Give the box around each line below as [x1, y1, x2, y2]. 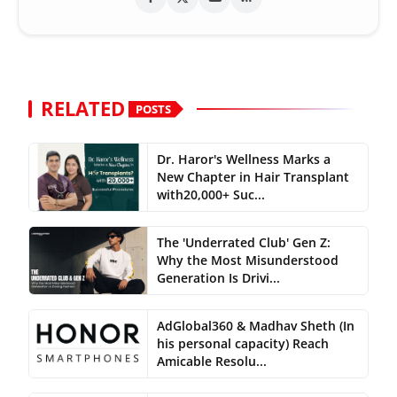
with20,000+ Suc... [156, 186, 265, 204]
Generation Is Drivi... [156, 269, 280, 287]
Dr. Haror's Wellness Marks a [156, 151, 331, 168]
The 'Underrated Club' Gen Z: [156, 234, 331, 252]
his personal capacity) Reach [156, 335, 329, 353]
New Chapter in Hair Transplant [156, 168, 349, 186]
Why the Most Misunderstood [156, 252, 339, 269]
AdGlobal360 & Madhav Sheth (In [156, 317, 354, 335]
